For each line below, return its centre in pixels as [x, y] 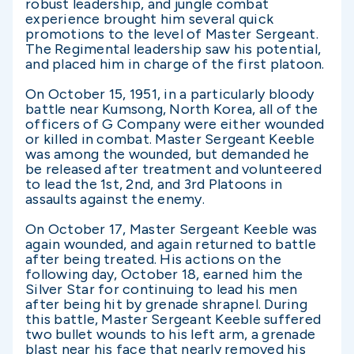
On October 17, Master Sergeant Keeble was [171, 229]
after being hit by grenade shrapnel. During [166, 304]
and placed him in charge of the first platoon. [175, 64]
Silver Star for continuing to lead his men [162, 289]
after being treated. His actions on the [153, 259]
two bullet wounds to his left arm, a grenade [170, 334]
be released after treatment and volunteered [173, 169]
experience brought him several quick [149, 19]
